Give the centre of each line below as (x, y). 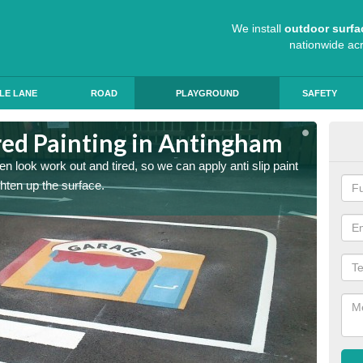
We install (258, 28)
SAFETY (320, 93)
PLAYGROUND (207, 93)
